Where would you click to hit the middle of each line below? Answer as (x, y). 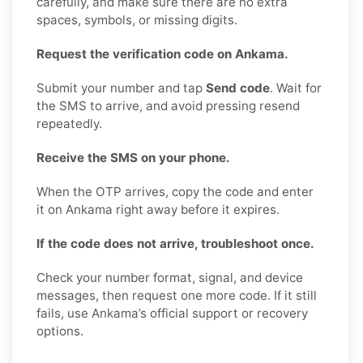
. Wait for (296, 88)
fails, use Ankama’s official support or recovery (172, 313)
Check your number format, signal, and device (170, 277)
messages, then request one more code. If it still (177, 295)
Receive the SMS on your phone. (133, 157)
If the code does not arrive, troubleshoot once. (175, 243)
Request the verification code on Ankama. (162, 53)
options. (60, 331)
